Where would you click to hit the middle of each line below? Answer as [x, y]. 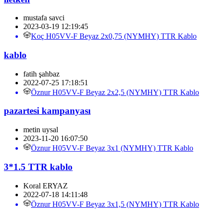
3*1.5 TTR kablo [38, 167]
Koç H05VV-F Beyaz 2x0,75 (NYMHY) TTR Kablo [114, 36]
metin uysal [41, 130]
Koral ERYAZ [46, 186]
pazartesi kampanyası [47, 111]
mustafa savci [44, 18]
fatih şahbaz [41, 74]
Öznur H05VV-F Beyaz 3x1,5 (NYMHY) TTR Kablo [115, 204]
